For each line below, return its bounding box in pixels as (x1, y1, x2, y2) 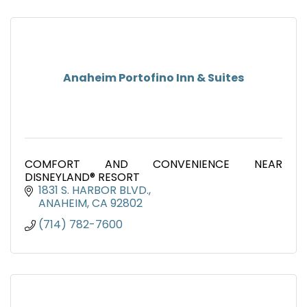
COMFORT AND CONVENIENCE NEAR (25, 156, 282, 173)
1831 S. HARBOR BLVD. (38, 182, 149, 199)
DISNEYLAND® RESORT (25, 169, 140, 186)
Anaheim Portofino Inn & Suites (63, 70, 244, 86)
